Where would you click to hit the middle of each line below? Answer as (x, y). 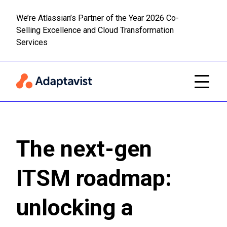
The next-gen (84, 149)
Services (32, 42)
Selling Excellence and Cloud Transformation (95, 30)
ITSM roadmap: (94, 178)
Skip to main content (113, 41)
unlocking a (75, 207)
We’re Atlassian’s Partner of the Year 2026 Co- (98, 18)
